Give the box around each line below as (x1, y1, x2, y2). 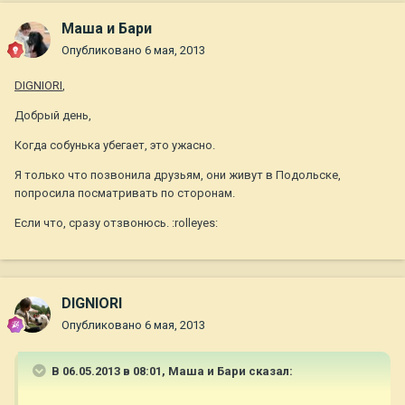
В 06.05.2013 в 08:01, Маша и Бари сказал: (49, 364, 293, 379)
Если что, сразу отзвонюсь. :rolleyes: (14, 216, 218, 231)
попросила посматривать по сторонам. (14, 186, 235, 201)
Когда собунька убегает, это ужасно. (14, 138, 215, 153)
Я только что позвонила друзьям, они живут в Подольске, (14, 168, 341, 183)
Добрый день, (14, 108, 91, 123)
